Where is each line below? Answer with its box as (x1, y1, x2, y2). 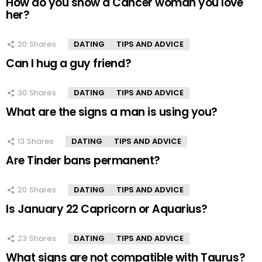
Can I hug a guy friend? (6, 56, 132, 72)
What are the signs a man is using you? (6, 104, 218, 120)
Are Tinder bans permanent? (6, 153, 160, 169)
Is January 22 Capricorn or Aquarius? (6, 201, 208, 218)
